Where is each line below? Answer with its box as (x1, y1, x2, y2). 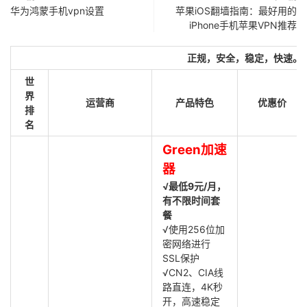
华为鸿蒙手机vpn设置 (10, 5, 104, 16)
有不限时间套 (162, 195, 220, 206)
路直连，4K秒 (162, 281, 223, 293)
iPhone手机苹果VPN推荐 (189, 19, 297, 31)
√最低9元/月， (162, 180, 226, 192)
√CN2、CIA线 (162, 267, 223, 278)
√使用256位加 (162, 223, 225, 235)
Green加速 (162, 142, 227, 158)
